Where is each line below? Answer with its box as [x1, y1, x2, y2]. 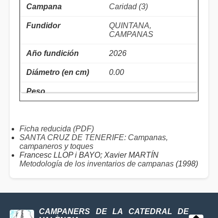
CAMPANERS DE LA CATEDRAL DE [39, 207, 189, 216]
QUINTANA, [109, 21, 151, 30]
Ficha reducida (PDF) [19, 125, 94, 133]
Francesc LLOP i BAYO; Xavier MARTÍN [19, 151, 159, 160]
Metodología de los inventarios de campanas [19, 160, 174, 168]
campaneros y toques [19, 142, 93, 151]
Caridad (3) [109, 2, 148, 11]
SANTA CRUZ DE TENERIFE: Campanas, [19, 133, 168, 142]
